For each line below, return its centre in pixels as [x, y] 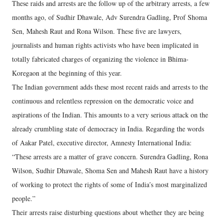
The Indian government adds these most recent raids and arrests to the [110, 87]
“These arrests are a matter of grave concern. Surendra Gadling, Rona [110, 156]
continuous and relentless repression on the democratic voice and [103, 101]
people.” [24, 198]
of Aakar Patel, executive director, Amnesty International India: [102, 142]
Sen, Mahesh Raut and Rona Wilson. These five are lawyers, [97, 31]
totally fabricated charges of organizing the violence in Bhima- [100, 59]
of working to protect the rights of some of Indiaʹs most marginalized [110, 184]
